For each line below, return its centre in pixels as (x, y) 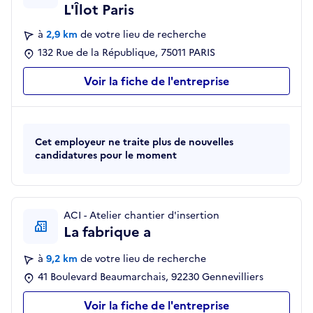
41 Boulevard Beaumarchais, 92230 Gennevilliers (151, 277)
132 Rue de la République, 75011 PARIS (126, 53)
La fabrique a (107, 232)
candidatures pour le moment (106, 156)
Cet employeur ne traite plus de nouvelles (134, 143)
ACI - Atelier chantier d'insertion (141, 216)
